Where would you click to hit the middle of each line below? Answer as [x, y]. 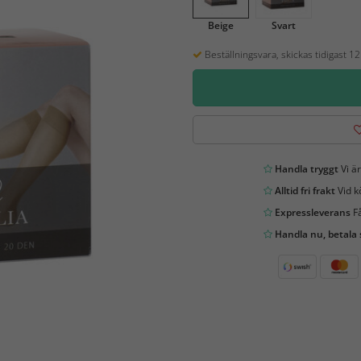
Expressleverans [311, 212]
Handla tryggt [305, 169]
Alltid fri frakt [303, 191]
